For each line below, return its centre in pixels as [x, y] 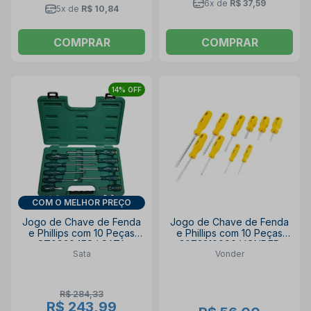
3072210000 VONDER [229, 244]
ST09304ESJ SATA [82, 244]
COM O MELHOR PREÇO [82, 202]
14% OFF [127, 89]
